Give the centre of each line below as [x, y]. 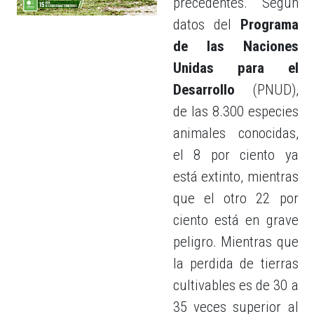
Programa [265, 25]
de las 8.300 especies [235, 111]
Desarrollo [204, 90]
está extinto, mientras [235, 177]
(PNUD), [266, 90]
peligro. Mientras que [235, 242]
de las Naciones [235, 46]
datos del [202, 25]
